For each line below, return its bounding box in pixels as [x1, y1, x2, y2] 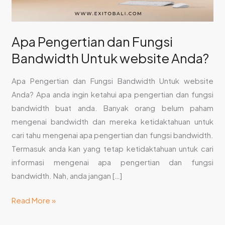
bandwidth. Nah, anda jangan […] [12, 170, 123, 180]
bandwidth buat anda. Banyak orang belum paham [12, 102, 213, 113]
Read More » [12, 195, 56, 205]
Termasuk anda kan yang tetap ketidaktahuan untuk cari [12, 143, 213, 153]
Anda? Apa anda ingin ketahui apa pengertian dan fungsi [12, 89, 213, 99]
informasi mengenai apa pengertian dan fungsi [12, 157, 213, 167]
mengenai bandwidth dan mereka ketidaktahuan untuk [12, 116, 213, 126]
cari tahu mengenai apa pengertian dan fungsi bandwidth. [12, 130, 213, 140]
